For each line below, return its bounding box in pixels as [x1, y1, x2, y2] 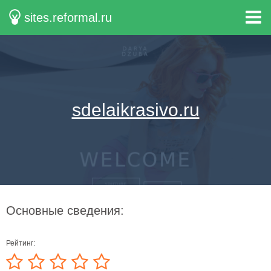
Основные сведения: [6, 204, 124, 217]
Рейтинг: [6, 239, 35, 247]
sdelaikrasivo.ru [71, 100, 200, 120]
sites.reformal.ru [24, 11, 113, 24]
